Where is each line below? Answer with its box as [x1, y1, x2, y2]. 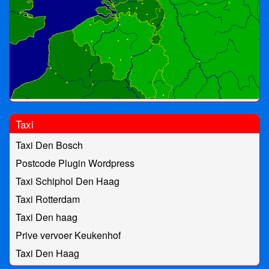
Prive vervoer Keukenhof [16, 228, 121, 243]
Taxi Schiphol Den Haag [16, 174, 119, 189]
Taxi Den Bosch [16, 138, 83, 153]
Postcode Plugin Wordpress [16, 156, 134, 171]
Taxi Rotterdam [16, 192, 80, 207]
